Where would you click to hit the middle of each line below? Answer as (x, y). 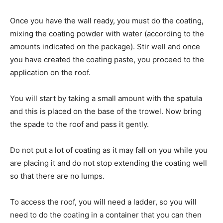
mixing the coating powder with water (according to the (107, 34)
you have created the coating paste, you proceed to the (107, 59)
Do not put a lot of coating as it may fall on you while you (109, 150)
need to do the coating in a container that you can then (106, 215)
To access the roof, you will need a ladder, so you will (103, 202)
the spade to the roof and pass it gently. (79, 124)
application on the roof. (50, 72)
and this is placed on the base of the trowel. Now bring (106, 111)
